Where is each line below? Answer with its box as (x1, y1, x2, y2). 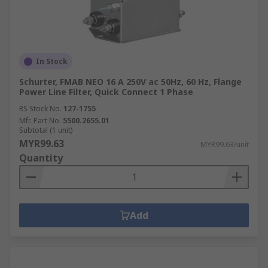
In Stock (36, 56, 68, 66)
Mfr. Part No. (19, 115, 61, 126)
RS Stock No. (19, 103, 62, 114)
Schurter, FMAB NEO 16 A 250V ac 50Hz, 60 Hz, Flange (19, 76, 242, 87)
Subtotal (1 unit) (19, 125, 72, 135)
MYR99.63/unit (200, 139, 249, 150)
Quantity (19, 151, 63, 165)
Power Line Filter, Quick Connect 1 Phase (19, 86, 193, 98)
